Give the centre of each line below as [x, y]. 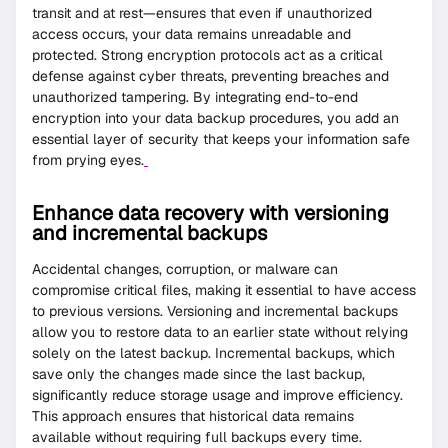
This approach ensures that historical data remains [193, 416]
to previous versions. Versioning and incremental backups [215, 311]
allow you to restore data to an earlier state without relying [220, 332]
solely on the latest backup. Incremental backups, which [213, 353]
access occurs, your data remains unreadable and [191, 34]
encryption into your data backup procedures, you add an [215, 118]
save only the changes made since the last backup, [198, 374]
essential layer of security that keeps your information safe [221, 139]
